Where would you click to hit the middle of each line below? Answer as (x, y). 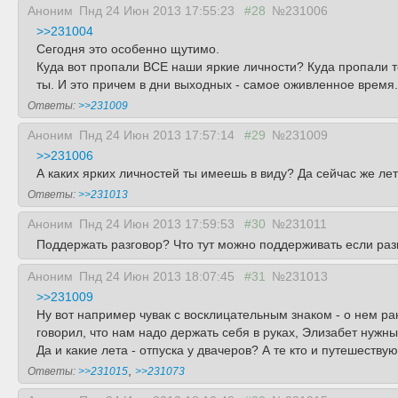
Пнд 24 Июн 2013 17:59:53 (159, 224)
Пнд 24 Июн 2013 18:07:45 (159, 276)
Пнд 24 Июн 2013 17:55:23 (159, 11)
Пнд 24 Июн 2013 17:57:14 (159, 135)
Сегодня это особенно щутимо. (128, 49)
